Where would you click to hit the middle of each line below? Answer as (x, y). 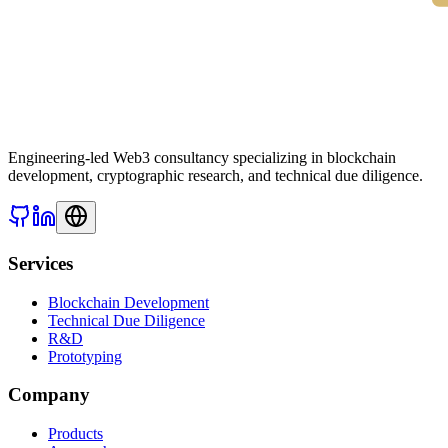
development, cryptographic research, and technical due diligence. (215, 176)
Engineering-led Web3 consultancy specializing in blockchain (202, 158)
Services (40, 263)
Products (75, 433)
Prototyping (85, 356)
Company (49, 395)
